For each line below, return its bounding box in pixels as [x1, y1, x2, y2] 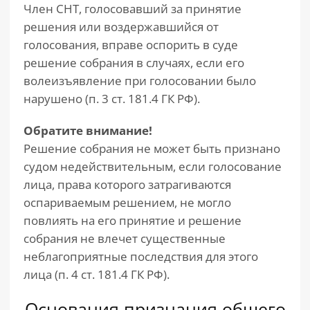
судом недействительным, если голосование [24, 158, 282, 174]
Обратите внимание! [24, 122, 152, 138]
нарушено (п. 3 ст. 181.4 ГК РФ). [24, 91, 200, 107]
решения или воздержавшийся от [24, 19, 219, 35]
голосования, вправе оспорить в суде [24, 37, 238, 53]
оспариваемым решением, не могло [24, 194, 231, 210]
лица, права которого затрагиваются [24, 176, 231, 192]
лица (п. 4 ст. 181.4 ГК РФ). [24, 266, 170, 282]
